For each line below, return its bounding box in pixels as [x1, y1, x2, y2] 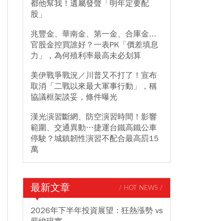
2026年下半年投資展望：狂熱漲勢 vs [31, 206, 163, 216]
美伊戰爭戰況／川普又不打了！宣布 [31, 71, 157, 80]
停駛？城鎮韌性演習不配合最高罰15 [31, 134, 159, 144]
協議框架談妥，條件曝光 [31, 92, 117, 102]
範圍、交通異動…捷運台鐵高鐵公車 [31, 123, 157, 133]
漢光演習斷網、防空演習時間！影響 [31, 112, 157, 122]
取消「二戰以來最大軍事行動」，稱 [31, 81, 157, 91]
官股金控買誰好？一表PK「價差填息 [31, 40, 158, 50]
